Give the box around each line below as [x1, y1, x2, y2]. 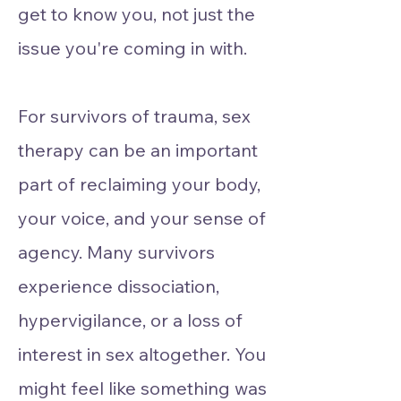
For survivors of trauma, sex [18, 105, 251, 127]
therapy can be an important [18, 139, 258, 161]
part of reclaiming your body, [18, 173, 260, 195]
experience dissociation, [18, 275, 219, 297]
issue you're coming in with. [18, 37, 247, 59]
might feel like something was [18, 377, 267, 399]
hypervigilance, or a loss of [18, 309, 243, 331]
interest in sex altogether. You [18, 343, 266, 365]
